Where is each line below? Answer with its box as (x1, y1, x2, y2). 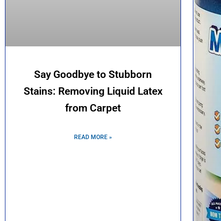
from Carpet (65, 102, 121, 114)
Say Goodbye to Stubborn (34, 69, 152, 81)
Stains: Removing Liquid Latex (23, 85, 163, 98)
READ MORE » (74, 134, 112, 141)
